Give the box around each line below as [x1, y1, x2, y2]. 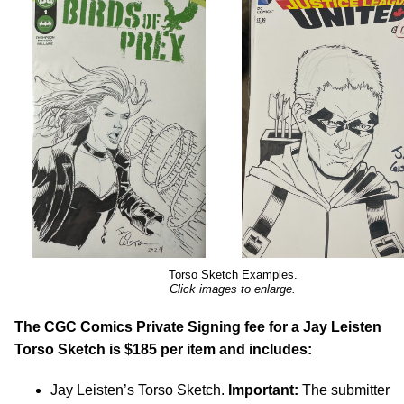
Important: [228, 382, 298, 399]
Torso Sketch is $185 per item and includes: [14, 342, 312, 358]
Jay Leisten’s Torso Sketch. [50, 382, 228, 399]
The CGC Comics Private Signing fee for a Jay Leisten [14, 319, 381, 335]
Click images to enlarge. [170, 282, 296, 297]
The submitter [298, 382, 390, 399]
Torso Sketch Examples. [168, 268, 298, 282]
